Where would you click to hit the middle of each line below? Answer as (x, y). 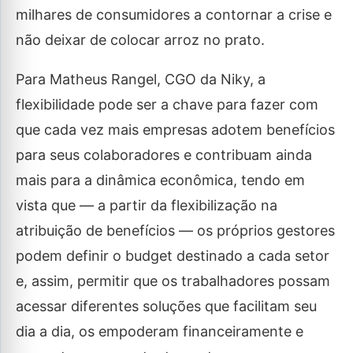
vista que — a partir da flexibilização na (147, 205)
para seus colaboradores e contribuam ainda (164, 155)
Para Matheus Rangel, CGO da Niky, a (141, 79)
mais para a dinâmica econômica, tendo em (160, 180)
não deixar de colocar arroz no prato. (140, 40)
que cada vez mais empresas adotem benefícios (175, 130)
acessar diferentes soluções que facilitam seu (166, 306)
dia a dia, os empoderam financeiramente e (160, 331)
